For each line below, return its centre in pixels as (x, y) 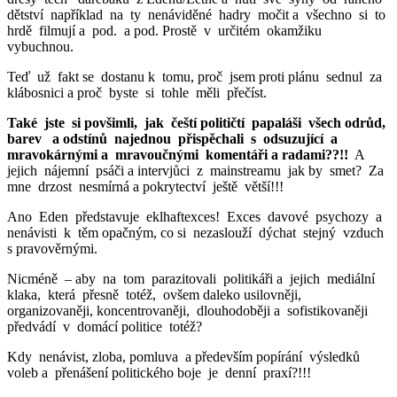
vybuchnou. (40, 46)
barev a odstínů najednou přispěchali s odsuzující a (172, 138)
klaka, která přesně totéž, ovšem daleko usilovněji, (156, 294)
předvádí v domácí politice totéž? (105, 326)
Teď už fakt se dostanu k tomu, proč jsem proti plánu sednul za (196, 76)
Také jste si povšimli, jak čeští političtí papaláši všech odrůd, (198, 122)
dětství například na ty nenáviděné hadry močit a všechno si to (196, 14)
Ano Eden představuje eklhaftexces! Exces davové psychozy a (195, 216)
